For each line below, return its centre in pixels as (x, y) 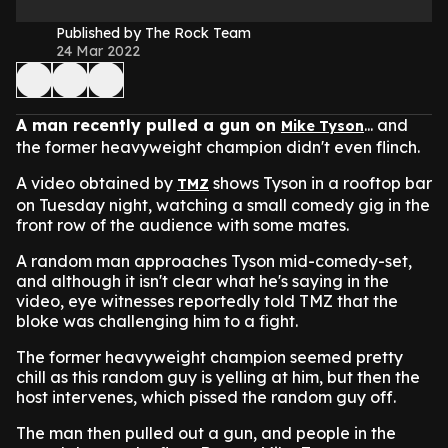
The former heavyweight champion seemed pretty (209, 357)
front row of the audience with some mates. (182, 225)
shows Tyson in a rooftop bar (320, 183)
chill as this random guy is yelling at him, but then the (218, 377)
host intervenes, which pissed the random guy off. (206, 397)
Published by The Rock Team (153, 33)
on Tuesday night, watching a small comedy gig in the (223, 205)
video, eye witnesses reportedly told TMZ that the (207, 301)
